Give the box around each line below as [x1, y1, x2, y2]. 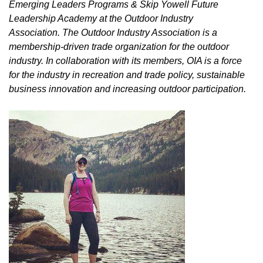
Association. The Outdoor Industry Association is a [9, 28, 217, 38]
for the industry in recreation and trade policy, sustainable [9, 70, 245, 80]
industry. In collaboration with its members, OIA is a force [9, 56, 242, 66]
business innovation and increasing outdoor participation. [9, 84, 246, 94]
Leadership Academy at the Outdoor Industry [9, 14, 193, 23]
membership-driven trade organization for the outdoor [9, 42, 229, 52]
